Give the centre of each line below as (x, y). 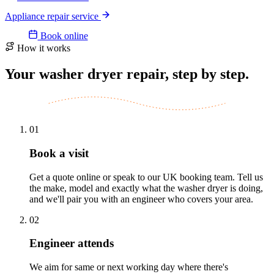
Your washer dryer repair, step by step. (127, 74)
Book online (63, 35)
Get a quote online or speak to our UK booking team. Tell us (146, 177)
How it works (44, 48)
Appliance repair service (53, 16)
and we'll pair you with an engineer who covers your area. (141, 199)
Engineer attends (72, 243)
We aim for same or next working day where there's (129, 267)
